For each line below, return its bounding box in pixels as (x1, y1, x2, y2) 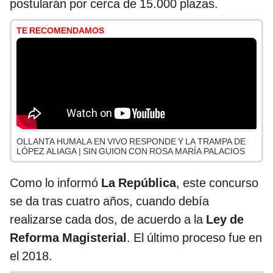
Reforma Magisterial (10, 230, 127, 246)
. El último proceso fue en (127, 230, 262, 246)
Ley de (203, 212, 244, 227)
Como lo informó (10, 175, 101, 191)
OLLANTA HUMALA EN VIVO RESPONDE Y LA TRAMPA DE (16, 136, 246, 147)
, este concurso (176, 175, 258, 191)
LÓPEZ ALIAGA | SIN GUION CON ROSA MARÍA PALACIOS (16, 146, 245, 157)
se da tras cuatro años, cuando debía (10, 194, 209, 209)
